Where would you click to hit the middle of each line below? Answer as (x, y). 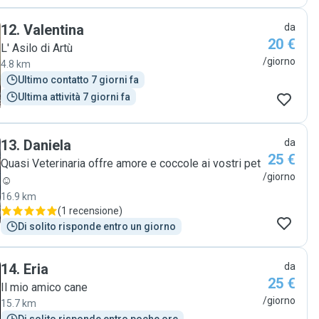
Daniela (47, 145)
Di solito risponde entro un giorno (97, 226)
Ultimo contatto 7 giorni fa (78, 80)
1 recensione (90, 211)
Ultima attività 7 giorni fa (74, 97)
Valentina (54, 30)
